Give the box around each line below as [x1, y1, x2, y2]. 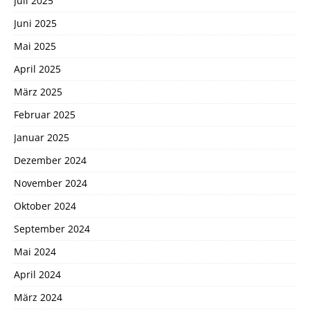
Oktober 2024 [14, 199, 76, 213]
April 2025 [14, 62, 61, 76]
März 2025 [14, 85, 62, 99]
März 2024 [14, 291, 62, 304]
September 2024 [14, 222, 90, 236]
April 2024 [14, 268, 61, 282]
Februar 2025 [14, 108, 75, 122]
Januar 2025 [14, 131, 69, 145]
